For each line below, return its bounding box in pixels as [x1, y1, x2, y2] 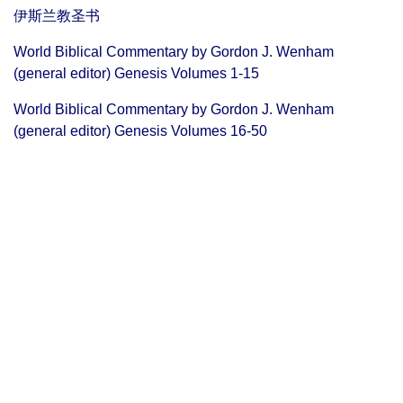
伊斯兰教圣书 [13, 8, 100, 23]
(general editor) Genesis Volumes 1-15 [13, 66, 259, 81]
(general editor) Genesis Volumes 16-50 [13, 123, 267, 139]
